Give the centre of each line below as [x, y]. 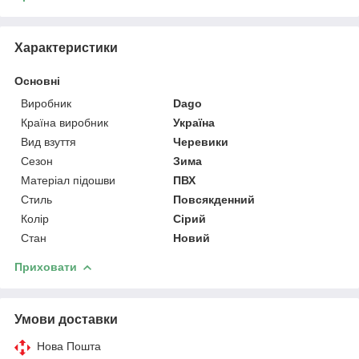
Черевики [201, 141]
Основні [37, 81]
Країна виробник [65, 122]
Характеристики [66, 47]
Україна [194, 122]
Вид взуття [48, 141]
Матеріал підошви [68, 180]
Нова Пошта [69, 346]
